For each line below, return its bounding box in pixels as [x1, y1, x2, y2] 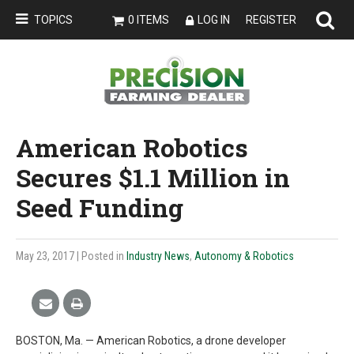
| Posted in [77, 250, 126, 262]
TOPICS [34, 13, 73, 26]
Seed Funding [16, 190, 183, 224]
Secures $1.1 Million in [16, 160, 290, 194]
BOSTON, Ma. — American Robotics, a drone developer [16, 334, 286, 347]
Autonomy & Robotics [194, 250, 294, 262]
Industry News [126, 250, 190, 262]
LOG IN [198, 13, 230, 26]
